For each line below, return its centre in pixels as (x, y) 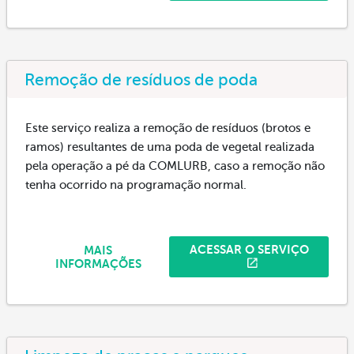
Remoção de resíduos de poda (141, 79)
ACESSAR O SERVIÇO (249, 250)
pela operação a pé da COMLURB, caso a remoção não (175, 166)
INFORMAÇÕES (98, 264)
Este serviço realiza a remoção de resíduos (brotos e (168, 128)
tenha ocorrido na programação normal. (136, 185)
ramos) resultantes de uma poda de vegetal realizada (170, 147)
